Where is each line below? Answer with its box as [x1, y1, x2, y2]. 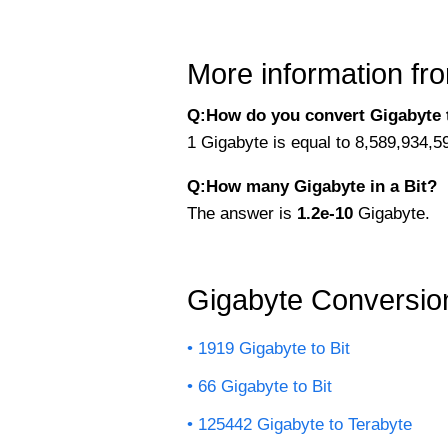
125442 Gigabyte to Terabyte [198, 414, 412, 434]
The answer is [187, 203, 297, 223]
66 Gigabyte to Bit [198, 376, 332, 396]
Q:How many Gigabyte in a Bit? [187, 176, 437, 196]
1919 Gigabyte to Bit [198, 338, 350, 358]
